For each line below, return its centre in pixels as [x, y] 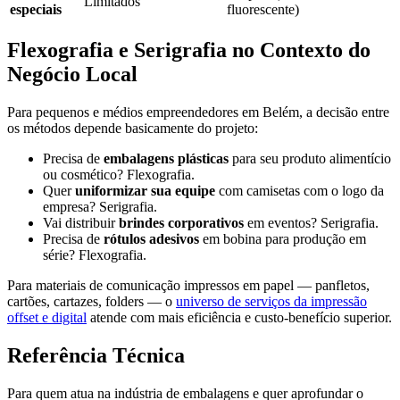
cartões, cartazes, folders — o [92, 302]
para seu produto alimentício [310, 159]
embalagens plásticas [166, 159]
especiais [36, 10]
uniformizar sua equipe [145, 191]
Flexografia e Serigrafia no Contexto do [189, 50]
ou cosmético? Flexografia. [119, 175]
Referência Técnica [96, 356]
